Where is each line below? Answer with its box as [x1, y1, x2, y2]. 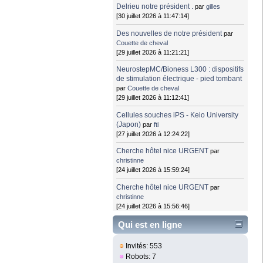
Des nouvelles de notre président [116, 29, 222, 38]
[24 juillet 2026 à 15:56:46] [116, 202, 190, 210]
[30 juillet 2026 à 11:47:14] [116, 12, 190, 20]
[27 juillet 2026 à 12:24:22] [116, 130, 190, 137]
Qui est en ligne [118, 220, 182, 230]
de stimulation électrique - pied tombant [116, 75, 242, 83]
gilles [206, 3, 221, 11]
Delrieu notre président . [116, 2, 194, 11]
